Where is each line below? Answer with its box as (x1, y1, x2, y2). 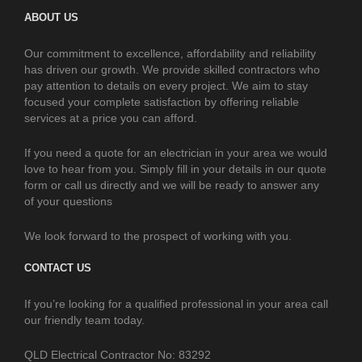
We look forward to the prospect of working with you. (24, 229, 292, 242)
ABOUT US (24, 11, 78, 23)
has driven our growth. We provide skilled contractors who (24, 62, 320, 76)
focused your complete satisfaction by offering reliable (24, 95, 299, 108)
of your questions (24, 194, 112, 208)
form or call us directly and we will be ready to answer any (24, 178, 319, 192)
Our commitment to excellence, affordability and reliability (24, 46, 316, 60)
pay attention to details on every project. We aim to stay (24, 78, 308, 92)
